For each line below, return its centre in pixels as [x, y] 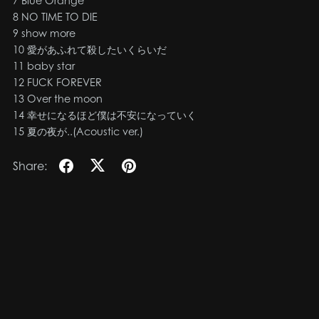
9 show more [44, 33]
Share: [30, 166]
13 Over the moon [57, 98]
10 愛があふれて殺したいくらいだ [89, 49]
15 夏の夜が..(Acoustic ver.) [78, 131]
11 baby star [43, 66]
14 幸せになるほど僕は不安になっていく [104, 115]
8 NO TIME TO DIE [55, 16]
